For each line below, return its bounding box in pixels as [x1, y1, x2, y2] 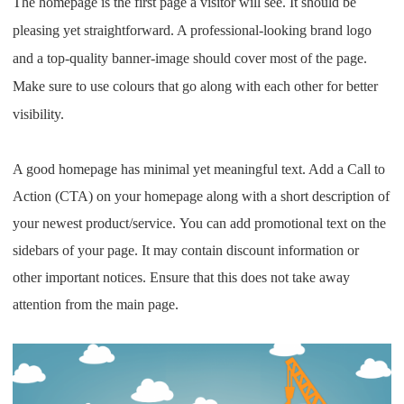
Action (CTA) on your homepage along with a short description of [13, 188, 390, 205]
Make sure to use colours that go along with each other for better [13, 78, 379, 95]
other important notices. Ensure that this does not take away [13, 270, 351, 286]
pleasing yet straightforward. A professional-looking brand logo [13, 23, 372, 39]
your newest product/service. [13, 216, 180, 232]
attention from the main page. [13, 297, 179, 313]
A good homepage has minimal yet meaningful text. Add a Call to [13, 161, 386, 178]
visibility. [13, 106, 65, 123]
